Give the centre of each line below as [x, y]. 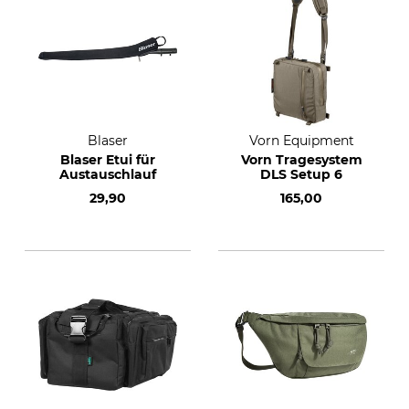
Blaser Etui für [108, 160]
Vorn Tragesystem [301, 160]
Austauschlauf [108, 174]
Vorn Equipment [301, 141]
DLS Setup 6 [301, 174]
